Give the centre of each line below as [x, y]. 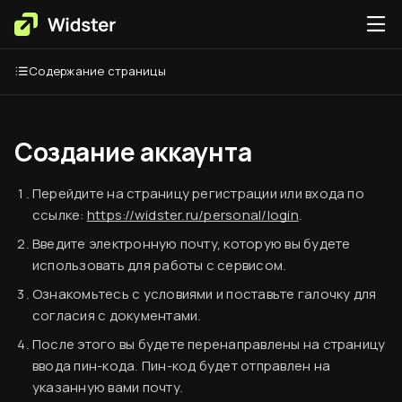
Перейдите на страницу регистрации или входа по [198, 193]
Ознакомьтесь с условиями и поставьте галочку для [205, 294]
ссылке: [60, 215]
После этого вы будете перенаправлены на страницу [209, 344]
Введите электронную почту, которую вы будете [192, 244]
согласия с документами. [117, 315]
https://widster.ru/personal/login [192, 215]
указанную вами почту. [108, 387]
